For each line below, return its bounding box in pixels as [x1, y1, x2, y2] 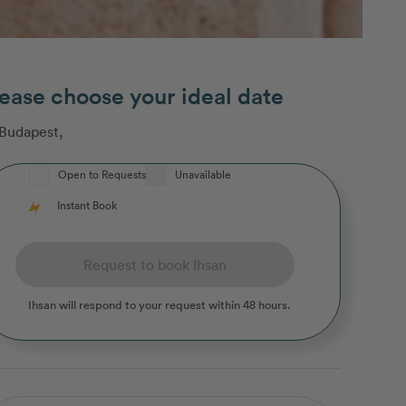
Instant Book [57, 197, 117, 214]
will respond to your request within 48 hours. [56, 296, 291, 314]
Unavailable [175, 166, 231, 183]
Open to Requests [58, 166, 146, 183]
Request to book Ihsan [83, 256, 227, 275]
